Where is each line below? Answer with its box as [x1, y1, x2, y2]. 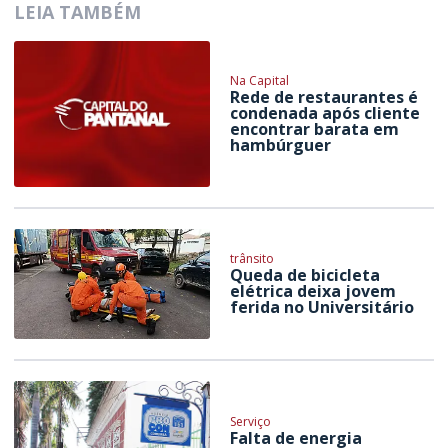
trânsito [230, 250, 275, 268]
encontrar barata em [230, 118, 400, 141]
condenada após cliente [230, 102, 421, 125]
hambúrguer [230, 134, 332, 157]
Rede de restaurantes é [230, 86, 419, 109]
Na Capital [230, 72, 290, 90]
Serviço [230, 412, 272, 430]
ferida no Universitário [230, 296, 415, 319]
